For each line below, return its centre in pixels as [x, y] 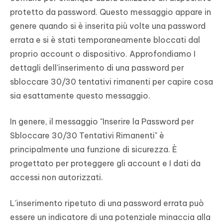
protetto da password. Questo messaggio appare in [111, 12]
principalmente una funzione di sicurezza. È [94, 150]
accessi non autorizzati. [56, 177]
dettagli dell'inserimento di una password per [97, 68]
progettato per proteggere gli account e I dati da [105, 164]
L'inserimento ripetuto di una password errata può [107, 203]
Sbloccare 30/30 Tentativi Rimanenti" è [87, 136]
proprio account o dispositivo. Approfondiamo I [103, 54]
